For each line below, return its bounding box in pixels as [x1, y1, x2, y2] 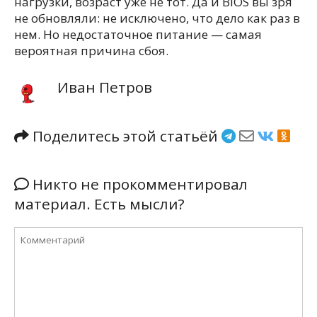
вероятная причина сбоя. [14, 42, 168, 59]
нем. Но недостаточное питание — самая [14, 26, 262, 42]
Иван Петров [57, 77, 153, 97]
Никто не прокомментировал [29, 174, 248, 195]
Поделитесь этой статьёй [29, 126, 221, 146]
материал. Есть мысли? [14, 194, 185, 214]
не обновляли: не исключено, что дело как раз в [14, 10, 300, 26]
